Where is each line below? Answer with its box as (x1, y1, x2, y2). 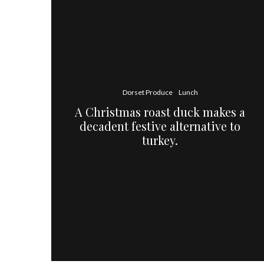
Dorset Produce (122, 87, 173, 97)
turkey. (142, 131, 179, 148)
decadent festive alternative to (80, 117, 241, 134)
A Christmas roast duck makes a (75, 103, 246, 120)
